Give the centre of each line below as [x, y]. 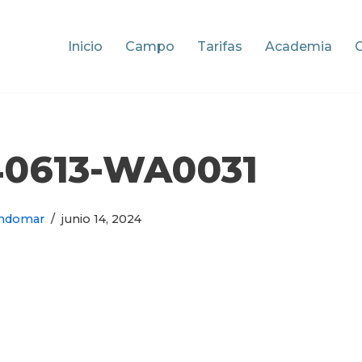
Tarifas [220, 47]
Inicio [85, 47]
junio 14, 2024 [101, 219]
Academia [299, 47]
